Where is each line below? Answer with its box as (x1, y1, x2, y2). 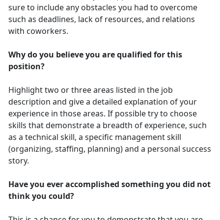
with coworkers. (8, 26, 70, 37)
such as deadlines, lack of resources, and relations (8, 14, 195, 25)
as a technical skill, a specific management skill (8, 132, 181, 143)
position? (8, 61, 47, 72)
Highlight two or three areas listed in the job (8, 84, 173, 96)
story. (8, 155, 31, 166)
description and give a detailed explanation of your (8, 96, 197, 108)
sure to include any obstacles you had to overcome (8, 2, 197, 13)
